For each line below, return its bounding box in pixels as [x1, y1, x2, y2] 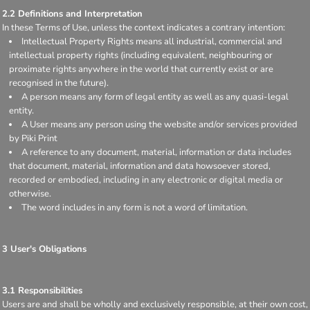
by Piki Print [9, 131, 57, 145]
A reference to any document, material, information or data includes [21, 145, 291, 158]
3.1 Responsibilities [2, 284, 82, 297]
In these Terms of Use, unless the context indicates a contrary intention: [2, 21, 285, 34]
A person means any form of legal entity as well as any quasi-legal [21, 90, 289, 103]
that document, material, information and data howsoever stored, [9, 159, 271, 172]
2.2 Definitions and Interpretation [2, 7, 143, 20]
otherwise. [9, 187, 51, 200]
